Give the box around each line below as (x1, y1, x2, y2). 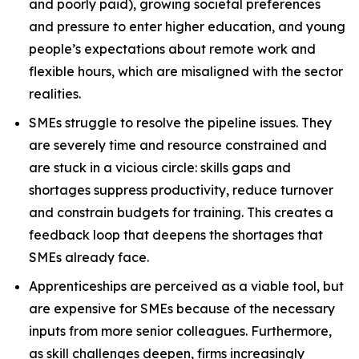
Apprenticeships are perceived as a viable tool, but (29, 278, 344, 294)
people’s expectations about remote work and (29, 41, 316, 57)
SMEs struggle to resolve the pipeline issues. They (29, 115, 332, 131)
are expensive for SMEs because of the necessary (29, 301, 335, 317)
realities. (29, 86, 81, 102)
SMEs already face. (29, 249, 149, 265)
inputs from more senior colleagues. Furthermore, (29, 323, 332, 339)
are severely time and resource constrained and (29, 137, 327, 153)
